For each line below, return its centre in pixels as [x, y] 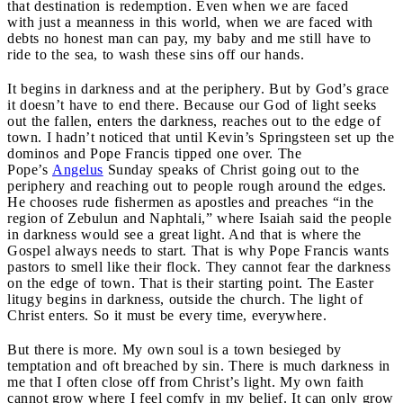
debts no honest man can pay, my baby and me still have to [189, 38]
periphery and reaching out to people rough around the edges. [197, 185]
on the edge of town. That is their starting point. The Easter [190, 282]
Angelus [78, 169]
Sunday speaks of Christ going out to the [231, 169]
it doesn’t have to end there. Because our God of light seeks [192, 104]
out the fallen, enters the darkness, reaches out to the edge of [194, 121]
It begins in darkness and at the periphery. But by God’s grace [198, 88]
